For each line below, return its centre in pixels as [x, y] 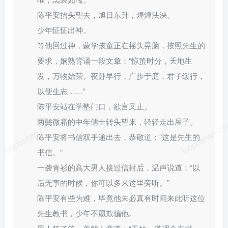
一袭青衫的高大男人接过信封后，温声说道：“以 [119, 167]
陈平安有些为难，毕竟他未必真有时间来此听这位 [121, 198]
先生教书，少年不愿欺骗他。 [87, 213]
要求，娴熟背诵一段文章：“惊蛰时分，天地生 [115, 60]
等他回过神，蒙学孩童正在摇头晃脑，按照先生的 [121, 45]
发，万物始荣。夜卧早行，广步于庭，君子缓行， [121, 76]
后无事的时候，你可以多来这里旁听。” [103, 182]
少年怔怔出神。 [64, 30]
